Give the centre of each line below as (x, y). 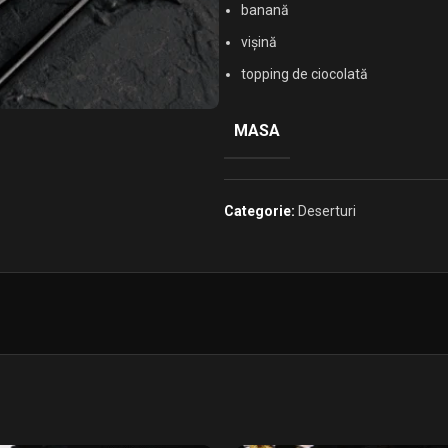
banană (265, 10)
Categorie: (259, 211)
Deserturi (327, 211)
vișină (259, 42)
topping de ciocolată (304, 74)
